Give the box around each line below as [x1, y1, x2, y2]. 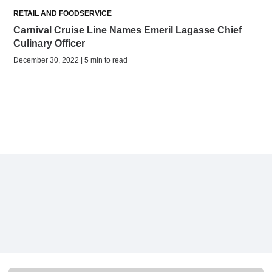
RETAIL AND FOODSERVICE [13, 8, 112, 18]
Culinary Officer [13, 38, 85, 49]
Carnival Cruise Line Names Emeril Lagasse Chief [13, 24, 242, 35]
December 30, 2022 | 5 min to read [13, 55, 127, 64]
